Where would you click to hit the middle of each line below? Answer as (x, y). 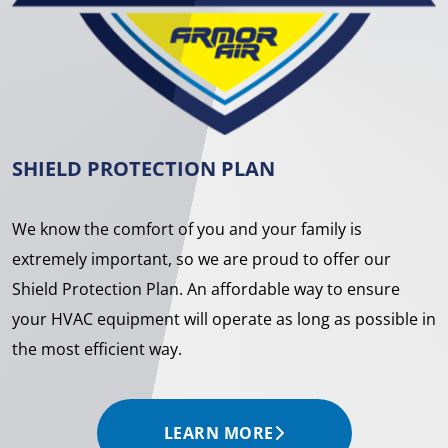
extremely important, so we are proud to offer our (201, 259)
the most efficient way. (97, 349)
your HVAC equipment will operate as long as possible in (224, 319)
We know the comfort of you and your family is (187, 229)
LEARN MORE (218, 433)
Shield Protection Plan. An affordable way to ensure (206, 289)
